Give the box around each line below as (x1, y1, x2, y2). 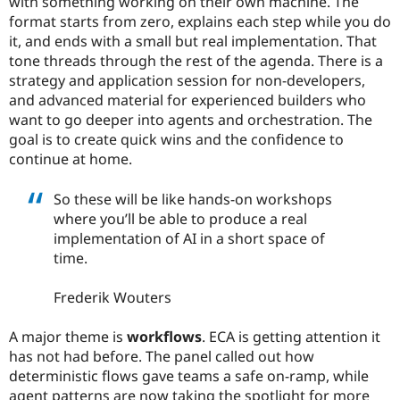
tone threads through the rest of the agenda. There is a (9, 51, 383, 71)
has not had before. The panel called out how (9, 346, 314, 366)
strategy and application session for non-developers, (9, 71, 365, 91)
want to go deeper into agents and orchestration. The (9, 110, 372, 130)
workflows (127, 326, 202, 346)
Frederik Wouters (54, 287, 171, 307)
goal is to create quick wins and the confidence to (9, 129, 344, 150)
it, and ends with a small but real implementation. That (9, 31, 377, 52)
